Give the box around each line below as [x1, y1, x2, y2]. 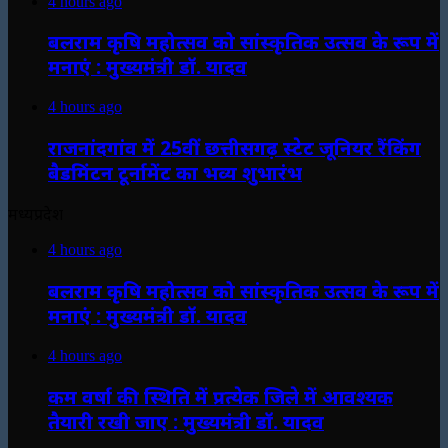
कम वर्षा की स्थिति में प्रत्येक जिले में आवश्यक [48, 383, 393, 409]
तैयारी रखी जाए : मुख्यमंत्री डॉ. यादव [48, 408, 324, 434]
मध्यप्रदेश [8, 203, 63, 226]
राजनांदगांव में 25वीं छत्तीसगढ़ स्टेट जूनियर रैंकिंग [48, 134, 421, 160]
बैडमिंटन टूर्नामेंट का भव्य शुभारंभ [48, 159, 302, 185]
